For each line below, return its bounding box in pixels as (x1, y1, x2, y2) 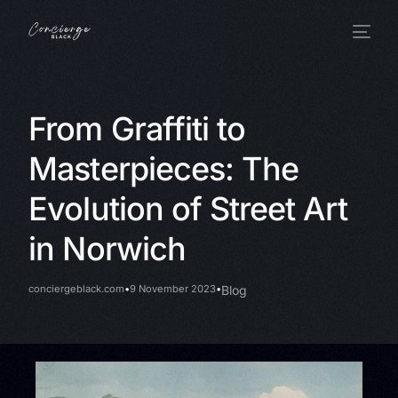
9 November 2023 (130, 283, 217, 296)
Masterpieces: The (28, 148, 298, 188)
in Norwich (28, 228, 186, 268)
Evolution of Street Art (28, 188, 348, 228)
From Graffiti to (28, 108, 245, 148)
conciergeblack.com (28, 283, 125, 296)
